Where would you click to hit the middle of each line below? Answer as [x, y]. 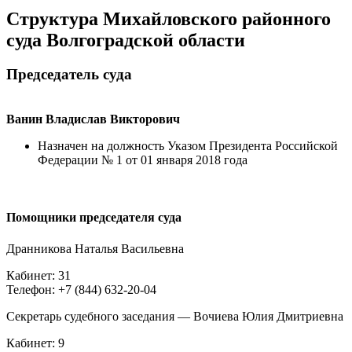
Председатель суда [69, 75]
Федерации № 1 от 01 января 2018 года [143, 160]
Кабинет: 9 [35, 343]
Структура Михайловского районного [169, 18]
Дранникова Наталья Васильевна [95, 248]
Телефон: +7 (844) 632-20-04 [81, 289]
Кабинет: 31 [38, 275]
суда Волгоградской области [126, 40]
